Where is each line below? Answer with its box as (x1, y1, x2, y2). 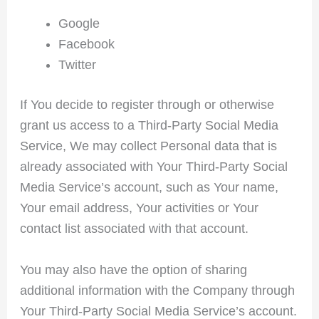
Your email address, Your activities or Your (19, 200, 258, 215)
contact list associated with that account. (19, 221, 249, 236)
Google (58, 16, 100, 31)
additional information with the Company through (19, 283, 295, 298)
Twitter (58, 57, 96, 72)
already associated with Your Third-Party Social (19, 159, 288, 174)
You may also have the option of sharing (19, 262, 247, 277)
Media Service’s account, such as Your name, (19, 179, 278, 194)
